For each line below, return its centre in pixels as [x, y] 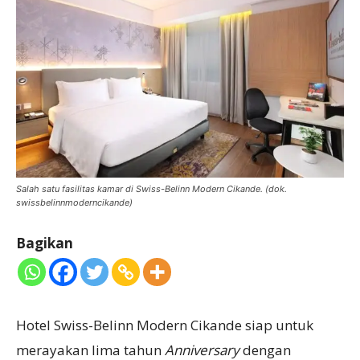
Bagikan [45, 243]
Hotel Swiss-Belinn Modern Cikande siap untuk [165, 325]
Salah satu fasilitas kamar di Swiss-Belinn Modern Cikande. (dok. [151, 188]
